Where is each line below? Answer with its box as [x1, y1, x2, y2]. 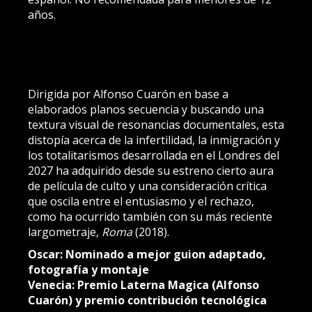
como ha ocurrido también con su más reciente [28, 209, 272, 224]
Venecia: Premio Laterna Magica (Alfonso [28, 277, 259, 292]
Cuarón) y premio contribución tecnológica [28, 292, 267, 308]
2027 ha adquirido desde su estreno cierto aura [28, 163, 274, 178]
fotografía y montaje [28, 262, 149, 277]
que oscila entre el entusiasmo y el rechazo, [28, 194, 254, 209]
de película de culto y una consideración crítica [28, 178, 267, 194]
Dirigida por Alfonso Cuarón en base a [28, 86, 228, 102]
